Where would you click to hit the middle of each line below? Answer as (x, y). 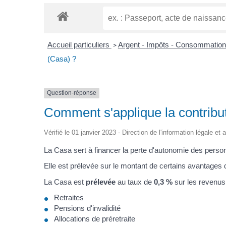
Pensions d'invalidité (88, 208)
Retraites (69, 198)
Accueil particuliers (79, 45)
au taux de (135, 182)
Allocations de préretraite (95, 219)
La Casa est (65, 182)
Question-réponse (72, 93)
